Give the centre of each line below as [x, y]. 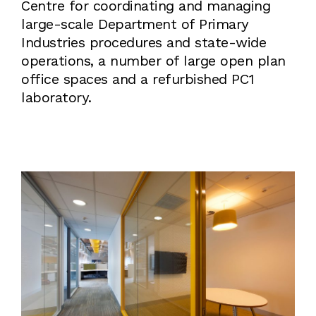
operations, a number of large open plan [153, 62]
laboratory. [56, 99]
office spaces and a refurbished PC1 [138, 81]
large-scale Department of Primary [135, 26]
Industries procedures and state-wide [144, 44]
